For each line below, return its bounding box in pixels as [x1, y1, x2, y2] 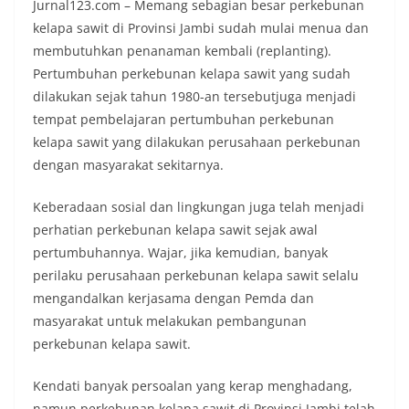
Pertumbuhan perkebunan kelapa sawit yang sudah [33, 65, 351, 83]
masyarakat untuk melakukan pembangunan [33, 312, 307, 330]
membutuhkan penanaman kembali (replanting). [33, 42, 331, 60]
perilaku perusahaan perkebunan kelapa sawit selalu [33, 267, 359, 285]
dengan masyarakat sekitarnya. [33, 156, 224, 174]
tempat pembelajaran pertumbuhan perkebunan [33, 110, 334, 129]
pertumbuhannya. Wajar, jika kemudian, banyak [33, 244, 328, 262]
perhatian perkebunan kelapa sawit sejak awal [33, 221, 318, 239]
